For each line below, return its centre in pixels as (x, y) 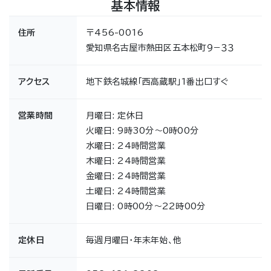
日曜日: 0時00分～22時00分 (146, 207)
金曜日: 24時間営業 (126, 176)
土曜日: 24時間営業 (126, 191)
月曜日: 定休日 (115, 116)
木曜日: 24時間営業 (126, 161)
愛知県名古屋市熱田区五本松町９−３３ (160, 48)
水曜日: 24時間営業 (126, 146)
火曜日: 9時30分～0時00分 (142, 131)
